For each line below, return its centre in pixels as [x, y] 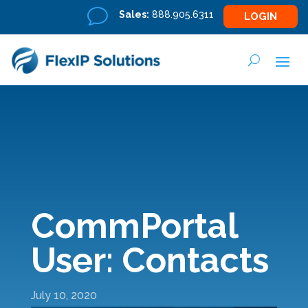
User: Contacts [150, 260]
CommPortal [134, 226]
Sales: [134, 14]
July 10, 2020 [64, 295]
